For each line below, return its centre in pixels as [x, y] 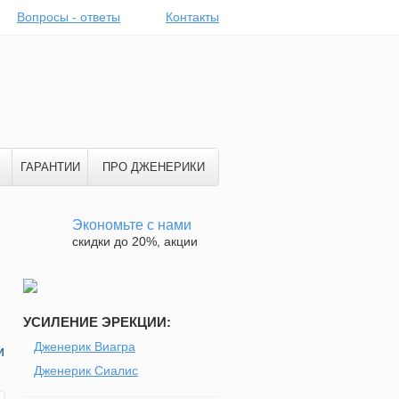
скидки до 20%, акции [135, 241]
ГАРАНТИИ [50, 167]
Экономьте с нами [132, 225]
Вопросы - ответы [69, 17]
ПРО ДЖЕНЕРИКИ [153, 167]
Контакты [192, 17]
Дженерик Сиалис [86, 370]
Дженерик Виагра [85, 346]
